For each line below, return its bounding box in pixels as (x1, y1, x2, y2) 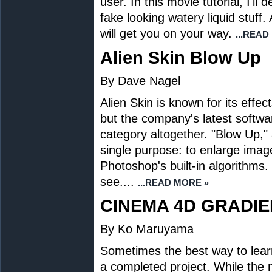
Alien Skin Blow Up (100, 47, 261, 67)
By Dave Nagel (100, 74, 180, 87)
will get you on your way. (100, 27, 236, 40)
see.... (100, 175, 134, 188)
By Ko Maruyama (100, 222, 194, 236)
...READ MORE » (138, 177, 209, 188)
